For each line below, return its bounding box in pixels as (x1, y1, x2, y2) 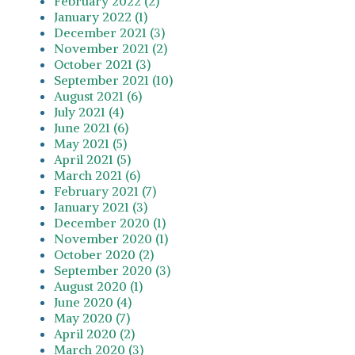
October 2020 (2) (54, 246, 154, 262)
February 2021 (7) (54, 182, 156, 199)
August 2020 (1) (54, 277, 143, 294)
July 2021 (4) (54, 103, 124, 120)
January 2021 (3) (54, 198, 147, 215)
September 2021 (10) (54, 71, 173, 88)
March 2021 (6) (54, 166, 140, 183)
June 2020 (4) (54, 293, 132, 310)
